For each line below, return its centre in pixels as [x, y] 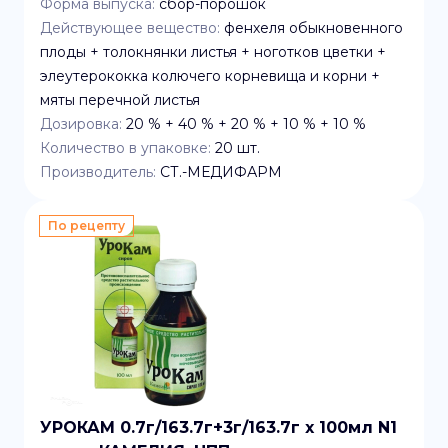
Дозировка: [81, 124]
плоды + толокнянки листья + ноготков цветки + [213, 52]
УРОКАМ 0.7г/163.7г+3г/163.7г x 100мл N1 [218, 427]
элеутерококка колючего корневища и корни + [210, 76]
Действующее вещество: [130, 28]
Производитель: [98, 172]
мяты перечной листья [120, 100]
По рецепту [86, 225]
